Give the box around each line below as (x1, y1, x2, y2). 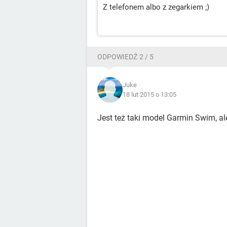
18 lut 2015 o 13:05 (123, 91, 176, 99)
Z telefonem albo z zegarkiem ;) (103, 3, 209, 12)
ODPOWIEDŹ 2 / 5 (97, 53, 154, 61)
